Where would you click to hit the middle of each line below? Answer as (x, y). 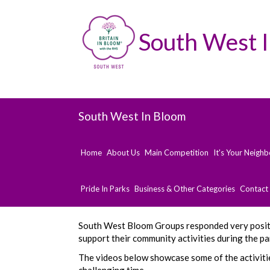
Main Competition (177, 152)
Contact (254, 188)
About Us (123, 152)
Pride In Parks (105, 188)
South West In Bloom (132, 116)
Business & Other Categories (185, 188)
